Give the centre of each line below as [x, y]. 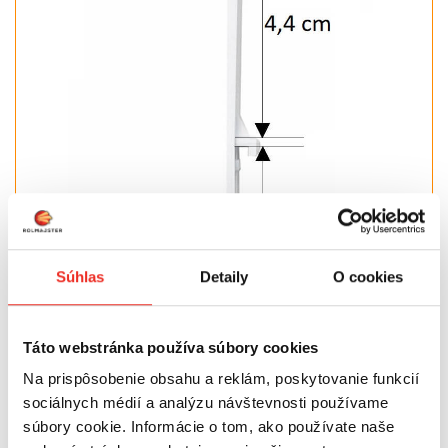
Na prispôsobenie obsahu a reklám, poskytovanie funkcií [221, 379]
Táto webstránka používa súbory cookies [171, 347]
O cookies [368, 276]
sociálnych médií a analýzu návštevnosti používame [206, 403]
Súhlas [80, 276]
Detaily [224, 276]
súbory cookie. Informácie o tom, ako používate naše [209, 427]
